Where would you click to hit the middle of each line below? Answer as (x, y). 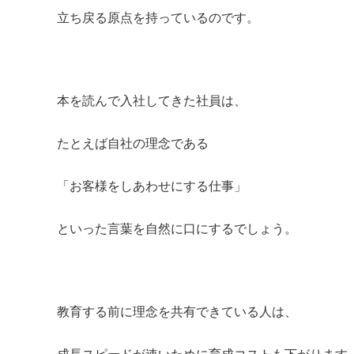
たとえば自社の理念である (133, 143)
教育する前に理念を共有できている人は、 (177, 311)
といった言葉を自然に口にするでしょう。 (177, 228)
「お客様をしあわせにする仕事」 (152, 185)
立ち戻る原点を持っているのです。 (158, 17)
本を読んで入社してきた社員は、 (152, 100)
